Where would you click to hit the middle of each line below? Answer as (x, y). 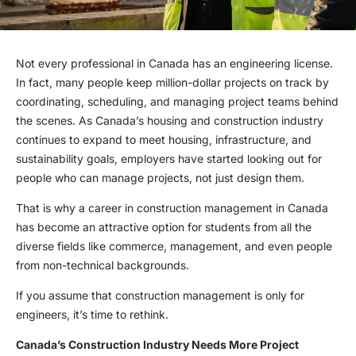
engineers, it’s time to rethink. (94, 315)
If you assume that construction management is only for (160, 296)
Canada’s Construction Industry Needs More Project (157, 345)
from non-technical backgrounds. (104, 265)
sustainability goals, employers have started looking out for (169, 159)
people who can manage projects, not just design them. (162, 178)
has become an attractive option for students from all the (164, 227)
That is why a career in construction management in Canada (172, 208)
